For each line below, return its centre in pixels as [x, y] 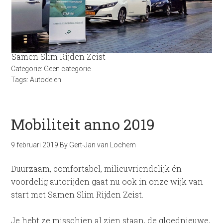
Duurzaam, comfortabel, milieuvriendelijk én [97, 168]
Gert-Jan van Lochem [103, 145]
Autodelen [46, 80]
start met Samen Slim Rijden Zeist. [77, 194]
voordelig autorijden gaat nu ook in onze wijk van [107, 181]
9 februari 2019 [35, 145]
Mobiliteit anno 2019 [83, 124]
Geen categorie [67, 69]
